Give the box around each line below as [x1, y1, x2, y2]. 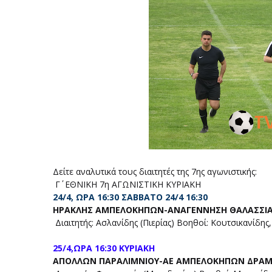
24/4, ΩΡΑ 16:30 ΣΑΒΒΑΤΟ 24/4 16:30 [53, 191, 210, 203]
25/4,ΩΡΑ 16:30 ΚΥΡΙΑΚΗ [53, 242, 160, 254]
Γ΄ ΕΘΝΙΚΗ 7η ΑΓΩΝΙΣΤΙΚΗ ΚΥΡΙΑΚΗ [53, 178, 203, 190]
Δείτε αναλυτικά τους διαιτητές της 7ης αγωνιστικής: [53, 166, 257, 177]
